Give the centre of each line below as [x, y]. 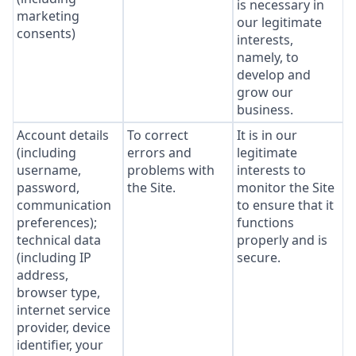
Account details [63, 135]
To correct [157, 135]
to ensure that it [286, 205]
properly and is [282, 240]
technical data [59, 240]
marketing [48, 16]
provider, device [64, 327]
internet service [64, 310]
